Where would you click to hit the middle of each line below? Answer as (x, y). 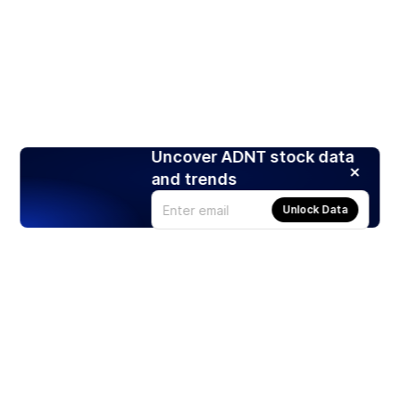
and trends (194, 179)
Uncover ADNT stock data (253, 157)
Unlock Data (315, 210)
